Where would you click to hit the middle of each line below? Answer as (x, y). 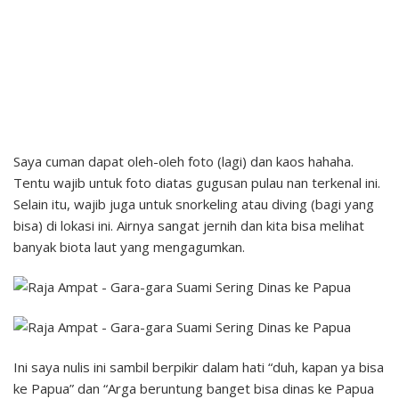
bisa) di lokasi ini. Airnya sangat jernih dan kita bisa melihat (189, 225)
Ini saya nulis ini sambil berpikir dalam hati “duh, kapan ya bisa (199, 366)
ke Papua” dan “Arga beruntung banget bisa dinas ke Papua (194, 388)
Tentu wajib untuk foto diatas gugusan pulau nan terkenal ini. (197, 182)
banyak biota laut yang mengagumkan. (129, 246)
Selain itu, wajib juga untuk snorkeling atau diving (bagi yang (194, 204)
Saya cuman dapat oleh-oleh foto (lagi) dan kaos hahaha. (183, 161)
